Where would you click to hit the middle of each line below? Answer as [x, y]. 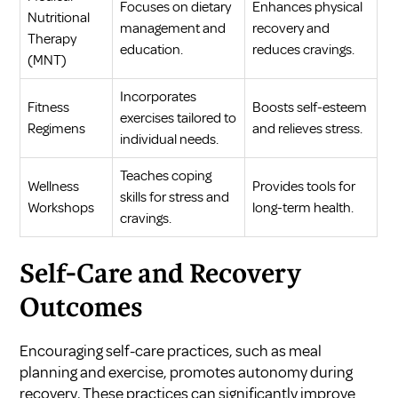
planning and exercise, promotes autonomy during [187, 372]
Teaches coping [166, 175]
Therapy [52, 39]
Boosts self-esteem [310, 107]
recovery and [291, 28]
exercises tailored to [179, 118]
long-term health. [303, 207]
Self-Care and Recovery [161, 275]
